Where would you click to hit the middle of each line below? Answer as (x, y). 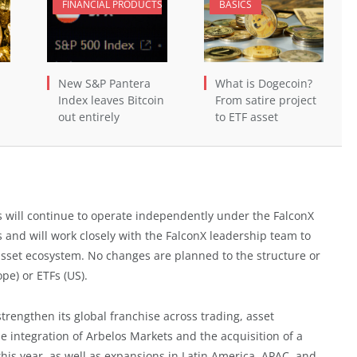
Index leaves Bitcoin (111, 100)
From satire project (265, 100)
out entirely (89, 116)
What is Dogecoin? (263, 83)
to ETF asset (246, 116)
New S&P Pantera (104, 83)
